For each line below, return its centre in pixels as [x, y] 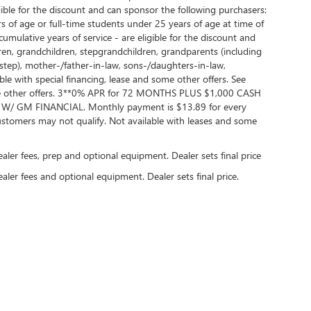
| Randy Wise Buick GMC [66, 296]
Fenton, [195, 296]
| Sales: [259, 296]
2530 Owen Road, [148, 296]
